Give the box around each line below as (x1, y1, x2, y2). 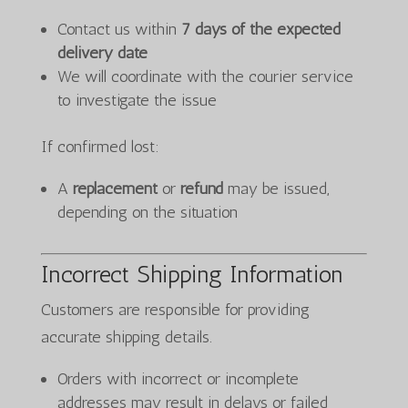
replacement (72, 178, 158, 199)
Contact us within (56, 19, 181, 39)
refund (179, 178, 223, 199)
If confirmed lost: (40, 137, 159, 157)
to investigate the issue (56, 90, 217, 110)
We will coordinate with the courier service (56, 66, 353, 87)
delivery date (56, 43, 148, 63)
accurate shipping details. (40, 327, 212, 347)
